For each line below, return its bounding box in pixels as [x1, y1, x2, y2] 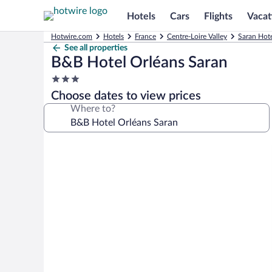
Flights [204, 11, 233, 21]
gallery [43, 155, 86, 170]
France [135, 33, 156, 40]
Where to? [70, 104, 115, 114]
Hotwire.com [51, 33, 92, 40]
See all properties [64, 44, 127, 52]
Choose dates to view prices [51, 90, 201, 102]
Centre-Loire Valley [167, 33, 227, 40]
